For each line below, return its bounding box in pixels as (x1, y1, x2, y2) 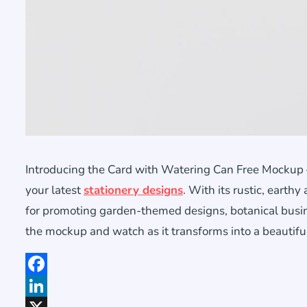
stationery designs (84, 182, 183, 199)
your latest (25, 182, 84, 199)
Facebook (25, 278, 72, 294)
